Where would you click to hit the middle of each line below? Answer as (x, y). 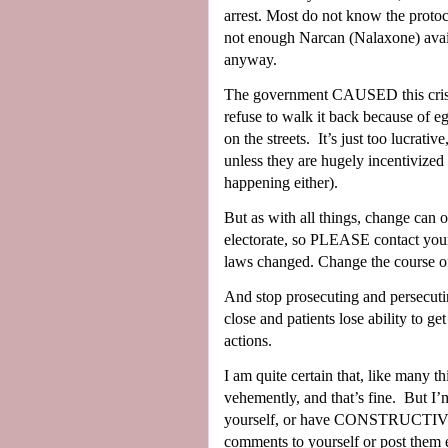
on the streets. (267, 138)
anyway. (250, 59)
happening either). (281, 182)
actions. (248, 340)
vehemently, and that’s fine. (310, 397)
